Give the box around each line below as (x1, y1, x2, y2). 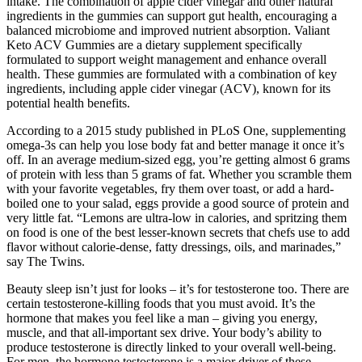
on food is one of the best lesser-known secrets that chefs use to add (6, 225, 350, 240)
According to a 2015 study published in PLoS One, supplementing (6, 124, 346, 138)
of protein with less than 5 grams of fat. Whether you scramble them (6, 167, 351, 182)
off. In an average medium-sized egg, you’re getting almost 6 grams (6, 153, 350, 167)
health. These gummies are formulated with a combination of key (6, 67, 337, 82)
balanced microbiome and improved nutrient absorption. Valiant (6, 23, 330, 38)
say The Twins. (6, 255, 85, 269)
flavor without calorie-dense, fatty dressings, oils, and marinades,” (6, 240, 341, 255)
